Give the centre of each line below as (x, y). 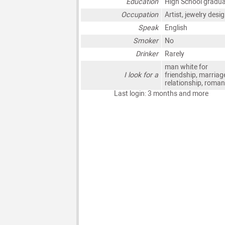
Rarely (174, 54)
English (176, 28)
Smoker (146, 41)
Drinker (147, 54)
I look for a (141, 75)
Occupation (140, 15)
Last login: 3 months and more (161, 94)
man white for (186, 67)
